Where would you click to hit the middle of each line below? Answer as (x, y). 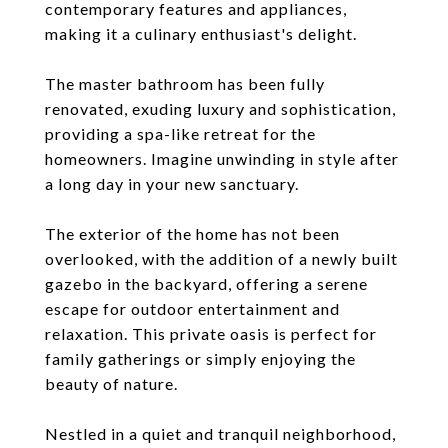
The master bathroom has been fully (185, 83)
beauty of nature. (111, 383)
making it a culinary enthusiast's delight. (201, 33)
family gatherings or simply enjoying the (200, 358)
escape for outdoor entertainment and (192, 308)
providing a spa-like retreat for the (180, 133)
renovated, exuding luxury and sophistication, (220, 108)
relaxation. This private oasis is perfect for (211, 333)
